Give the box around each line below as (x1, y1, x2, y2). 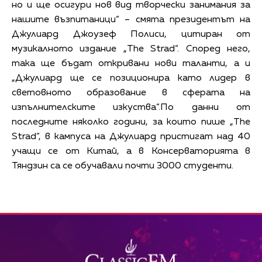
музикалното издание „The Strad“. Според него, (12, 44, 250, 54)
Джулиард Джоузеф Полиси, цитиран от (12, 29, 250, 39)
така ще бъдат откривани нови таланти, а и (12, 58, 250, 68)
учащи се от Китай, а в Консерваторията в (12, 146, 250, 156)
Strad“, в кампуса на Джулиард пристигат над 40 (12, 132, 250, 142)
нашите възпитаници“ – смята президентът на (12, 15, 250, 25)
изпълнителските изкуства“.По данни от (12, 102, 250, 112)
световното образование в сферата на (12, 88, 250, 98)
